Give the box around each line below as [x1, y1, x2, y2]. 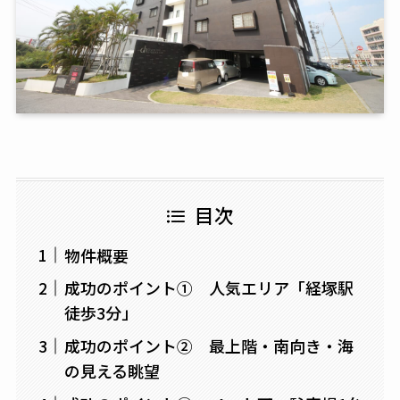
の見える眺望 [63, 359, 160, 383]
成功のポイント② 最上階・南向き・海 [63, 334, 354, 358]
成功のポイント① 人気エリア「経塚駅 [63, 276, 354, 300]
